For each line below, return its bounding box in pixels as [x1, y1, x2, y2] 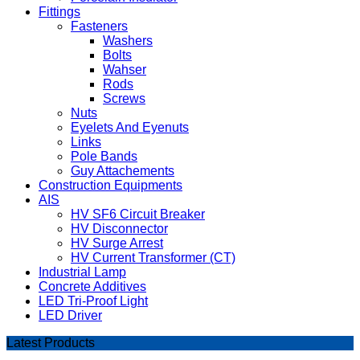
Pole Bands [71, 149, 137, 163]
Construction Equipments [39, 178, 182, 192]
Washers [103, 33, 153, 47]
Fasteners [71, 18, 128, 33]
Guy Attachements [71, 163, 174, 178]
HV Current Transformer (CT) [71, 250, 235, 264]
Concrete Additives [39, 279, 146, 293]
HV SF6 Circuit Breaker [71, 207, 205, 221]
